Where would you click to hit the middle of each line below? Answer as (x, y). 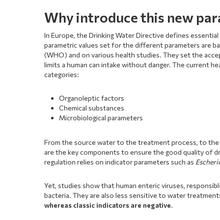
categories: (62, 74)
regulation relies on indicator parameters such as (120, 162)
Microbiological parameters (101, 117)
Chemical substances (92, 108)
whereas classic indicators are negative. (109, 205)
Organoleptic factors (92, 98)
